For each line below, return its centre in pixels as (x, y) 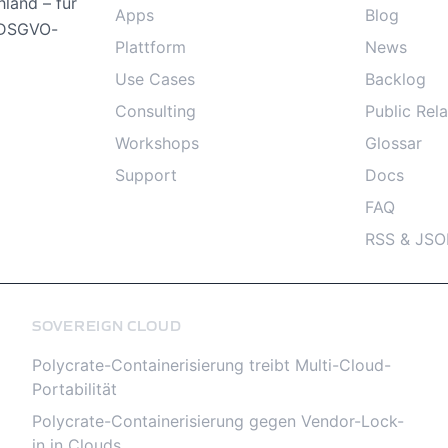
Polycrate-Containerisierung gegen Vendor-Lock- (218, 421)
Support (146, 175)
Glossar (393, 143)
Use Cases (155, 79)
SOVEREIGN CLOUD (107, 326)
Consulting (156, 111)
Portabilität (74, 389)
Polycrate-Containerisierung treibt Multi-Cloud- (211, 365)
